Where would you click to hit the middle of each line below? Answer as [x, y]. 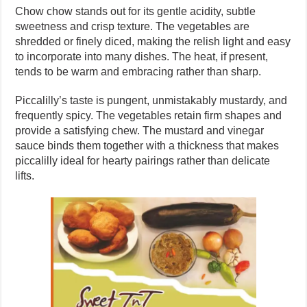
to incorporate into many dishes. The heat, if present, [142, 57]
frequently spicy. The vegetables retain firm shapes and [149, 116]
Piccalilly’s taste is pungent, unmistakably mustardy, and [151, 101]
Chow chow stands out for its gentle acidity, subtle [136, 12]
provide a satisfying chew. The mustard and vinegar [140, 131]
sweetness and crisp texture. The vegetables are [133, 27]
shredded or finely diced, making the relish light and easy [153, 42]
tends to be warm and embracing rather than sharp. [138, 72]
